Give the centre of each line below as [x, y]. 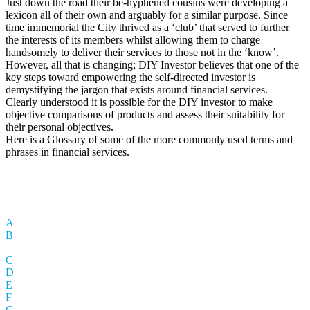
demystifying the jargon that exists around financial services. [137, 89]
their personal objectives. [60, 127]
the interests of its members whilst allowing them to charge [133, 39]
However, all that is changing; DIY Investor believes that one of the [152, 64]
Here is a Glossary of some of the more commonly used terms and [149, 139]
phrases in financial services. [67, 152]
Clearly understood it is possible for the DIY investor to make [139, 102]
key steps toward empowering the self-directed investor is [130, 77]
